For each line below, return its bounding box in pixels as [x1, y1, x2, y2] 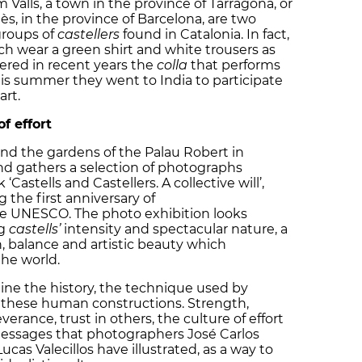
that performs [191, 57, 280, 73]
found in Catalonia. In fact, [120, 26, 289, 42]
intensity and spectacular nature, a [61, 221, 288, 237]
